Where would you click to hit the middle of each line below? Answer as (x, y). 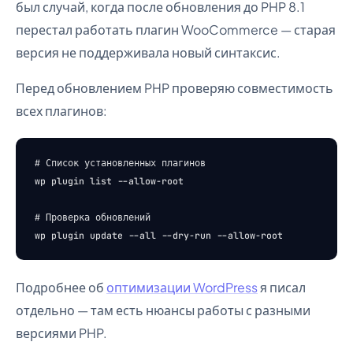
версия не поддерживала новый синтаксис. (148, 52)
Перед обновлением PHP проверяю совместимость (175, 88)
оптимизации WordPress (182, 287)
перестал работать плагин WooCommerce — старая (176, 30)
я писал (282, 287)
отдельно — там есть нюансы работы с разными (163, 310)
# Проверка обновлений (93, 217)
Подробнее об (61, 287)
